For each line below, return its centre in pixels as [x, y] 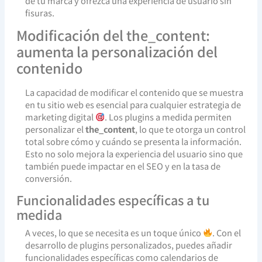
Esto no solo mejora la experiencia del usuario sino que [134, 153]
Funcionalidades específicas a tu [113, 200]
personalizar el [55, 129]
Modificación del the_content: [113, 35]
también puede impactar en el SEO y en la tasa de [123, 166]
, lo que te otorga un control [190, 129]
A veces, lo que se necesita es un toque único [114, 232]
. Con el [227, 232]
